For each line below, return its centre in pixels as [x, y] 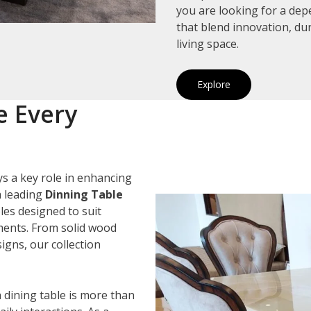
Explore [214, 84]
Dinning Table [84, 194]
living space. [208, 43]
